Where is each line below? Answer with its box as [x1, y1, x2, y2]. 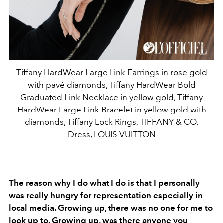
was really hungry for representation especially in [9, 190, 203, 200]
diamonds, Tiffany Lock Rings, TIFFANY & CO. [25, 117, 198, 127]
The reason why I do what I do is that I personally [9, 178, 200, 188]
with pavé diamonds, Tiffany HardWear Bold [27, 80, 196, 90]
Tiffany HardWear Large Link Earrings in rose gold [16, 67, 207, 78]
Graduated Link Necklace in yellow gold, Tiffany [20, 92, 203, 103]
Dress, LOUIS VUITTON [67, 129, 156, 140]
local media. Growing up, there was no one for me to [9, 203, 213, 213]
